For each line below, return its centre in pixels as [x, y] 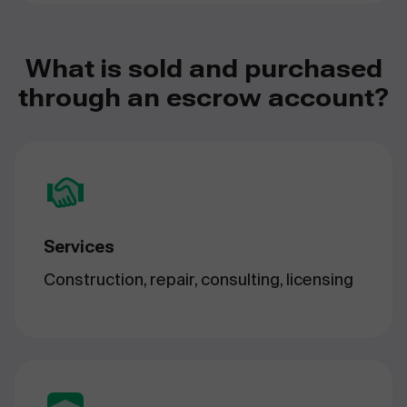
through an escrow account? [203, 98]
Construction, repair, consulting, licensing [199, 280]
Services [79, 247]
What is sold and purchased [203, 69]
